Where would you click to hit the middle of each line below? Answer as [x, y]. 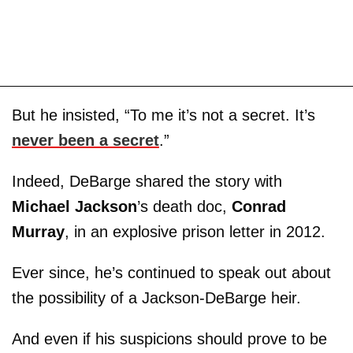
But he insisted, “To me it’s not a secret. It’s [163, 115]
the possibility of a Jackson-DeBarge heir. [156, 297]
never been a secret [85, 140]
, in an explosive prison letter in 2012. [195, 231]
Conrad [259, 206]
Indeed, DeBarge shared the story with [147, 181]
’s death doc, [184, 206]
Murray [38, 231]
